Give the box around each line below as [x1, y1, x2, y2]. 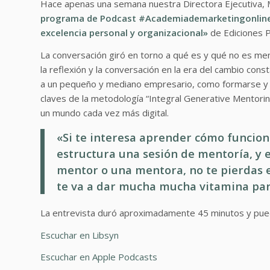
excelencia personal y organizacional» [40, 26, 208, 39]
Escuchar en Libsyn [40, 228, 119, 241]
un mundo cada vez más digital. [40, 106, 169, 119]
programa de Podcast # [40, 11, 145, 24]
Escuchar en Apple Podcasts [40, 251, 157, 263]
